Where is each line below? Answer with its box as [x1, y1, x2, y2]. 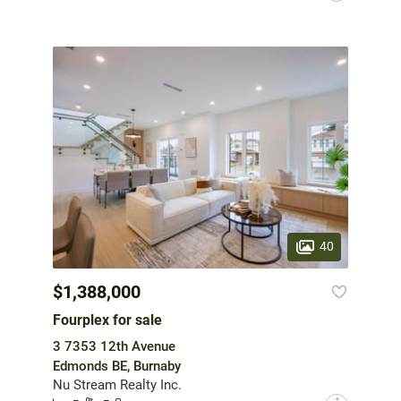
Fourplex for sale [53, 311, 162, 328]
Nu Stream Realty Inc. [53, 376, 182, 393]
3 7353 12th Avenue [53, 337, 175, 354]
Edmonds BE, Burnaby [53, 357, 181, 374]
